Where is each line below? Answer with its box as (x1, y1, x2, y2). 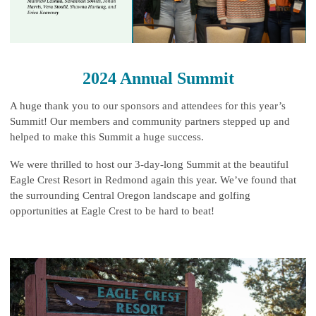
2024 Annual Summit (82, 68, 234, 87)
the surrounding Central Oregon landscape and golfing (10, 189, 250, 201)
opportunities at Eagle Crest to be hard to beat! (10, 205, 214, 217)
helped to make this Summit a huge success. (10, 130, 204, 142)
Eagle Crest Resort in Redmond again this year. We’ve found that (10, 174, 296, 186)
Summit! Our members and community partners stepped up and (10, 115, 290, 127)
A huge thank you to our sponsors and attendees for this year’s (10, 99, 286, 111)
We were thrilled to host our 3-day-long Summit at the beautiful (10, 158, 288, 170)
